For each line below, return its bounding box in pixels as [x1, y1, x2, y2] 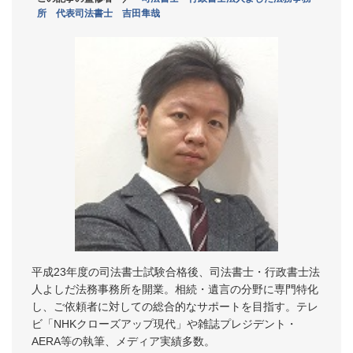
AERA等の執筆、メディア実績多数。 [32, 334, 215, 347]
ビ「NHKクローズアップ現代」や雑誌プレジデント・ [32, 317, 297, 330]
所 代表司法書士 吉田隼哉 [37, 8, 160, 20]
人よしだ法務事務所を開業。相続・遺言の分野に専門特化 [32, 282, 318, 295]
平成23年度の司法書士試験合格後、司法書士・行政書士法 [32, 265, 320, 278]
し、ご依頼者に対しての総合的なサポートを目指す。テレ [32, 299, 318, 313]
